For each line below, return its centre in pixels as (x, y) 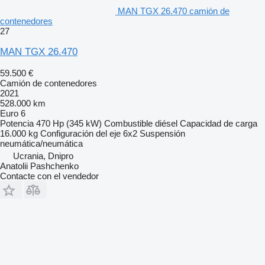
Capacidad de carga (219, 123)
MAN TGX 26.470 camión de (174, 11)
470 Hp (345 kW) (69, 123)
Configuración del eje (80, 133)
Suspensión (162, 133)
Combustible (128, 123)
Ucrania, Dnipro (43, 156)
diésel (166, 123)
